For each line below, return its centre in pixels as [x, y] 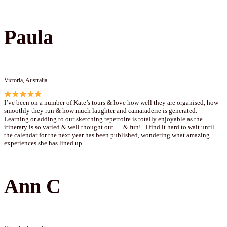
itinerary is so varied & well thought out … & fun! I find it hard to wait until [109, 127]
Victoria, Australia [26, 80]
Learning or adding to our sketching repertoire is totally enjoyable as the [103, 119]
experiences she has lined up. [44, 143]
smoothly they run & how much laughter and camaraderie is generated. [101, 110]
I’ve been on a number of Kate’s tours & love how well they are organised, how [111, 102]
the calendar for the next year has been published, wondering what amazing [107, 135]
